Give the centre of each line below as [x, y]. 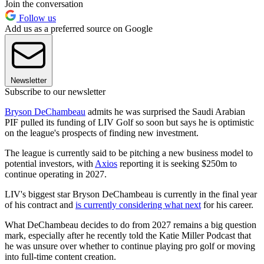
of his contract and [40, 205]
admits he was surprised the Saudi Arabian [165, 112]
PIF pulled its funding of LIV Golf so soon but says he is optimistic [129, 123]
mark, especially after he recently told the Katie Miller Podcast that [128, 236]
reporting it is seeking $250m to [177, 164]
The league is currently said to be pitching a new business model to [129, 153]
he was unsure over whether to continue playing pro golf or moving [130, 246]
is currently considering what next [138, 205]
